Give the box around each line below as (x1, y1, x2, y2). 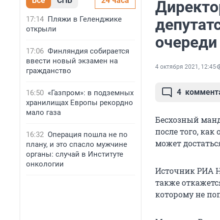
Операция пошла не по (48, 130, 128, 139)
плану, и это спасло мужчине (26, 140, 127, 149)
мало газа (26, 108, 61, 117)
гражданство (26, 66, 71, 75)
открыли (26, 25, 56, 33)
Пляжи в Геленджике (48, 15, 122, 24)
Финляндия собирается (48, 47, 129, 55)
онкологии (26, 160, 64, 168)
